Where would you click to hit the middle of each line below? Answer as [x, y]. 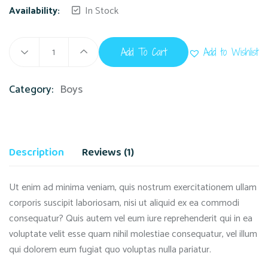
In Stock [102, 11]
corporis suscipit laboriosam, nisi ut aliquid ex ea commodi [124, 203]
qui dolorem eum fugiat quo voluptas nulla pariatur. [110, 250]
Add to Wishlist [231, 52]
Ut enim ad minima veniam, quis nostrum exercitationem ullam [133, 188]
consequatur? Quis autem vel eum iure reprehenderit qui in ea [131, 219]
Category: [32, 90]
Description [36, 153]
